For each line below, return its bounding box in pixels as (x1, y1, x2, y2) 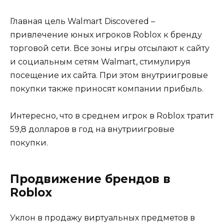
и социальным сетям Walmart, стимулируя (10, 57, 190, 67)
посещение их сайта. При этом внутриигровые (10, 70, 208, 80)
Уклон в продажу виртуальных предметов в (10, 213, 195, 223)
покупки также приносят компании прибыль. (10, 84, 203, 94)
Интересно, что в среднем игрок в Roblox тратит (10, 111, 213, 121)
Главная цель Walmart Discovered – (10, 16, 155, 26)
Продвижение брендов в (10, 172, 170, 186)
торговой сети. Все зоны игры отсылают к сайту (10, 43, 209, 53)
